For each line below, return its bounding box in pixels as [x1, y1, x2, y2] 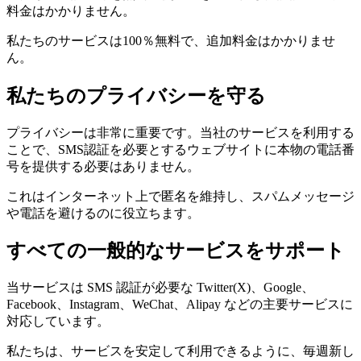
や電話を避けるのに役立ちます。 [6, 205, 200, 220]
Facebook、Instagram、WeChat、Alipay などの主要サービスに [6, 297, 353, 312]
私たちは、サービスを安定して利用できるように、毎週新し [6, 344, 355, 359]
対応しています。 [6, 314, 110, 329]
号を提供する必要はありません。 [6, 159, 200, 173]
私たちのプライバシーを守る [6, 85, 266, 106]
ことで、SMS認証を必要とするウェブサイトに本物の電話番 [6, 142, 355, 156]
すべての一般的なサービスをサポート [6, 240, 345, 262]
